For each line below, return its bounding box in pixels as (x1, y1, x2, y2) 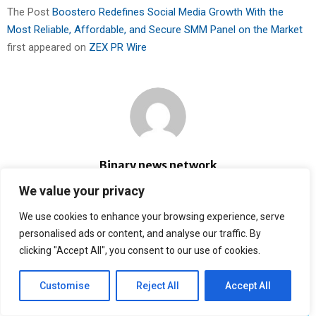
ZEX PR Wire (89, 40, 147, 54)
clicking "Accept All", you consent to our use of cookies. (19, 245, 260, 256)
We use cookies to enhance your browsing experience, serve (19, 211, 285, 222)
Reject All (135, 280, 179, 291)
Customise (39, 280, 90, 291)
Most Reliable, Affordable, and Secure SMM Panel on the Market (7, 23, 303, 36)
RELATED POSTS (7, 210, 99, 225)
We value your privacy (19, 183, 145, 198)
